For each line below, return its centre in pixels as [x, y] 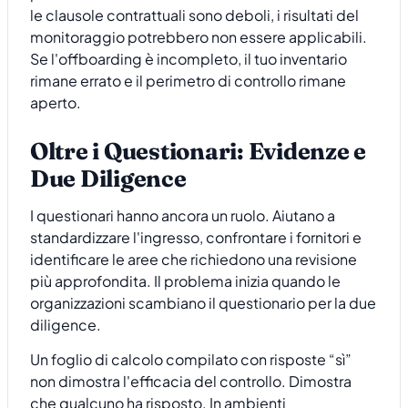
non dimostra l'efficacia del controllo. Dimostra [191, 382]
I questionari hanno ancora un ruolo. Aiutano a [183, 216]
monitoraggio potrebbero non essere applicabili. [199, 37]
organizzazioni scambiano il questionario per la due [203, 303]
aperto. [56, 103]
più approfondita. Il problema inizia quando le [185, 281]
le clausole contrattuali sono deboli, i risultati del [194, 15]
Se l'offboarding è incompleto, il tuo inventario [189, 59]
